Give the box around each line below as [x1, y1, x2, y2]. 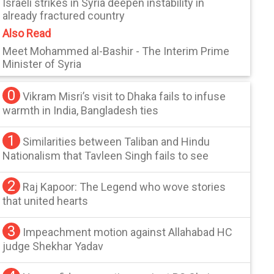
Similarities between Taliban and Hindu [23, 135, 210, 148]
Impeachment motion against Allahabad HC [23, 225, 233, 239]
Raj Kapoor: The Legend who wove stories [23, 180, 226, 193]
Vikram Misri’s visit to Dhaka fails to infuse [23, 89, 226, 103]
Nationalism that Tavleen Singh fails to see [2, 149, 209, 162]
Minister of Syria [2, 57, 82, 71]
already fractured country [2, 9, 125, 23]
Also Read [2, 27, 51, 40]
